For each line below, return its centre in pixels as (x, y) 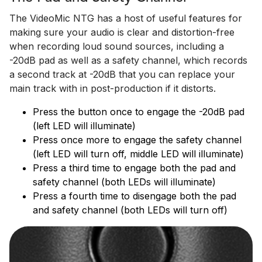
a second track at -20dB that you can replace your (122, 75)
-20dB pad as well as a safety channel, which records (128, 61)
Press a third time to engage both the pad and (134, 168)
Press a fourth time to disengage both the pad (135, 196)
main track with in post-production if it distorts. (113, 89)
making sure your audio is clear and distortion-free (122, 32)
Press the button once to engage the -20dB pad (139, 112)
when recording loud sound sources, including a (117, 46)
